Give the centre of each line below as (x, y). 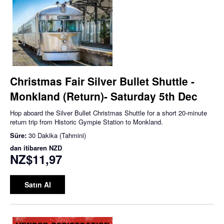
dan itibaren (29, 148)
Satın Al (37, 185)
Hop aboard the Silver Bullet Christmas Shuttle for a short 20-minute (108, 113)
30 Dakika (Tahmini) (57, 135)
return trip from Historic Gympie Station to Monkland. (86, 122)
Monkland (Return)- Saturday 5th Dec (104, 96)
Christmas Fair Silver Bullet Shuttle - (102, 81)
